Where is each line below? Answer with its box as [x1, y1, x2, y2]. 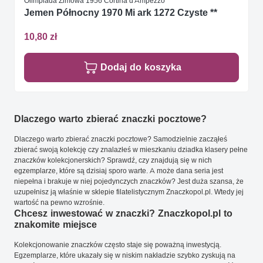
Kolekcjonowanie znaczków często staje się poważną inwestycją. [14, 240, 221, 249]
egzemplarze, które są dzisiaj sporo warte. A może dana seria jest [14, 166, 223, 176]
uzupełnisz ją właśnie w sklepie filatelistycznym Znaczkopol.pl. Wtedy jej [14, 187, 244, 197]
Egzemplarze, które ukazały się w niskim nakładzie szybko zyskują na [14, 251, 235, 260]
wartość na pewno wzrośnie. [14, 198, 104, 207]
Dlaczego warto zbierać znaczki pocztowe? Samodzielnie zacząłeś [14, 134, 227, 144]
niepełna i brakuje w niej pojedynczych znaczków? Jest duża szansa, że [14, 177, 244, 186]
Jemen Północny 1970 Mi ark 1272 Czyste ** [24, 6, 217, 18]
